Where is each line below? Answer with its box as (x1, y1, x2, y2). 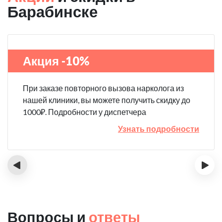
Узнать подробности (118, 124, 199, 133)
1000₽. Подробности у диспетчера (23, 107, 146, 116)
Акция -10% (23, 54, 89, 68)
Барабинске (7, 2, 98, 21)
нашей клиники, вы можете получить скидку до (23, 95, 190, 105)
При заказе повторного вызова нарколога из (23, 83, 184, 93)
